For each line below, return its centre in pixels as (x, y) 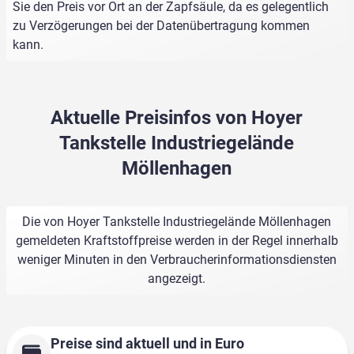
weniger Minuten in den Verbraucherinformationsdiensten (177, 260)
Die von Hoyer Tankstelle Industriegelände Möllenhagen (177, 222)
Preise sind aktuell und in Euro (147, 344)
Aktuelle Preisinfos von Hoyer (177, 118)
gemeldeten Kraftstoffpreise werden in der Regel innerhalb (177, 241)
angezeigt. (177, 279)
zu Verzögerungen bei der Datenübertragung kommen (161, 26)
